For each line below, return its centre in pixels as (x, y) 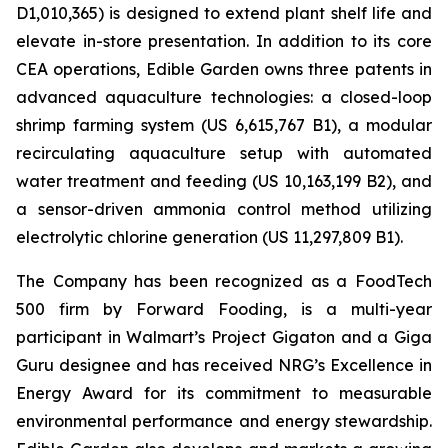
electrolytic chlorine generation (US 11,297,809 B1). (209, 237)
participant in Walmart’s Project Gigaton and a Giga (224, 337)
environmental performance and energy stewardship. (224, 421)
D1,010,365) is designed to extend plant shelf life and (224, 13)
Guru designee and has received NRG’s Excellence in (224, 365)
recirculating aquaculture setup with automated (224, 153)
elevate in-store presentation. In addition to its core (224, 41)
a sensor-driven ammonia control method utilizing (224, 209)
